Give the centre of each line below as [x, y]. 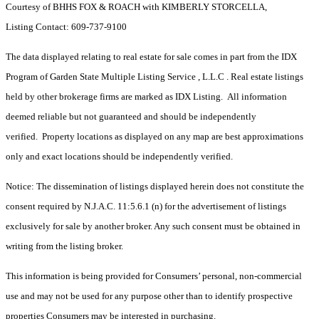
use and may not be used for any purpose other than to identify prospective [149, 296]
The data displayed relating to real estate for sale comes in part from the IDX [151, 57]
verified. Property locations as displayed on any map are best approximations [155, 137]
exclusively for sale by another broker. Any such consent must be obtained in [153, 226]
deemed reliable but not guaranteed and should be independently [131, 117]
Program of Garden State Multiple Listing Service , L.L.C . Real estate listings [155, 77]
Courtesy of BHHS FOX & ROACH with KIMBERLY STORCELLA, [136, 7]
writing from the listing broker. [64, 246]
